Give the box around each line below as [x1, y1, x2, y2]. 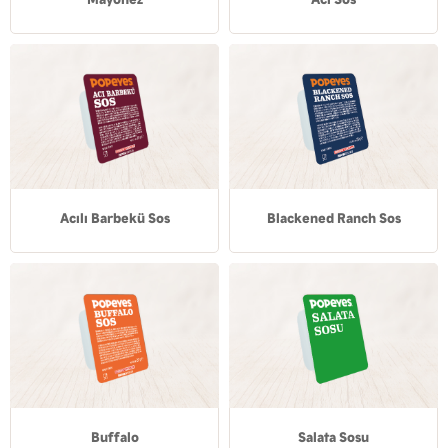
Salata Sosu [298, 431, 369, 444]
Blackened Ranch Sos [266, 212, 401, 225]
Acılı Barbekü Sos [59, 212, 170, 225]
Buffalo [90, 431, 139, 444]
